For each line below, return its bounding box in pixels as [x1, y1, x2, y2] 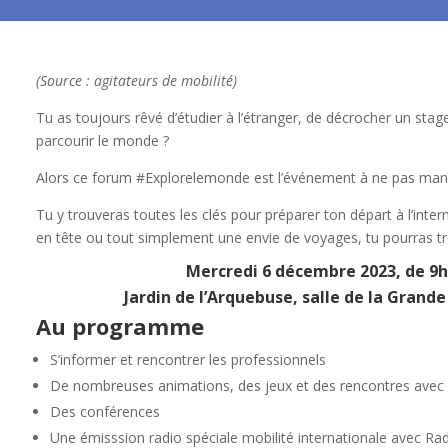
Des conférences [49, 402, 160, 422]
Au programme [35, 311, 204, 342]
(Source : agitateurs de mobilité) [35, 71, 237, 91]
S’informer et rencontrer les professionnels [49, 350, 326, 370]
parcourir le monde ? [35, 131, 169, 151]
